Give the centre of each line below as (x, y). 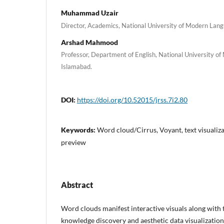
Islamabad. (76, 67)
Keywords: (79, 130)
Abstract (77, 185)
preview (73, 142)
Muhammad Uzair (90, 12)
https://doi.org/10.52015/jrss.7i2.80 (132, 100)
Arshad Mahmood (89, 42)
